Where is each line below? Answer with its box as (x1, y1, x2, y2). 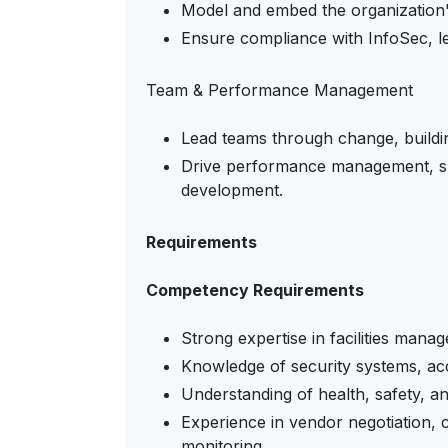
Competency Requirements (146, 280, 364, 300)
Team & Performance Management (146, 80, 413, 100)
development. (181, 180, 283, 200)
